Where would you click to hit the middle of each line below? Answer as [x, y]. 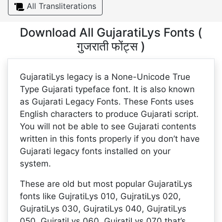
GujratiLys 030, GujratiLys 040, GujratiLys [103, 209]
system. [35, 164]
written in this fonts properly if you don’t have [110, 139]
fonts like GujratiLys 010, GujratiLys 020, [100, 196]
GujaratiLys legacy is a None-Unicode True [105, 77]
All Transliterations [60, 6]
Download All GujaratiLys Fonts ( [111, 32]
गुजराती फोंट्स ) [111, 46]
